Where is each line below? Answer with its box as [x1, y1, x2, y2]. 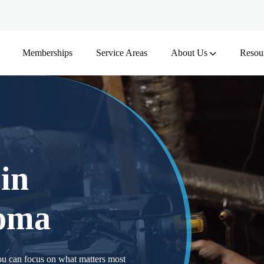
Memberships [22, 48, 72, 58]
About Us [170, 48, 207, 58]
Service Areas [95, 48, 147, 58]
